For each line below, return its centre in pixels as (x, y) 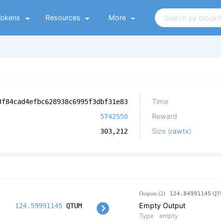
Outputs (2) (154, 194)
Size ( (161, 131)
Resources (63, 18)
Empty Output (162, 206)
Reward (165, 116)
